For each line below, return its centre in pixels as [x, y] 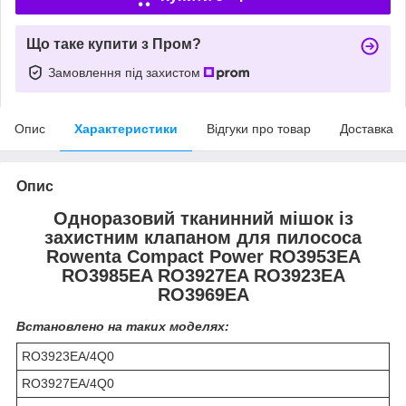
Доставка [367, 128]
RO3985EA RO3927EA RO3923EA [203, 275]
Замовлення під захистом [126, 72]
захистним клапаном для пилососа [203, 237]
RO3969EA [203, 294]
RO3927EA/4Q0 [68, 384]
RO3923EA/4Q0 [68, 357]
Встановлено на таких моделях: [123, 327]
